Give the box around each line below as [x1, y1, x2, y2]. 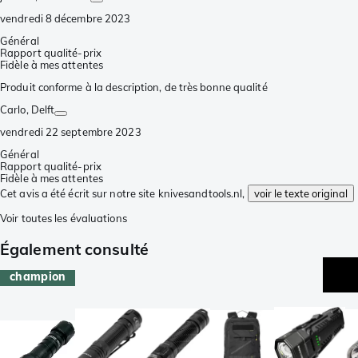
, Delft [26, 102, 55, 116]
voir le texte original [253, 186, 348, 200]
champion [10, 268, 66, 284]
